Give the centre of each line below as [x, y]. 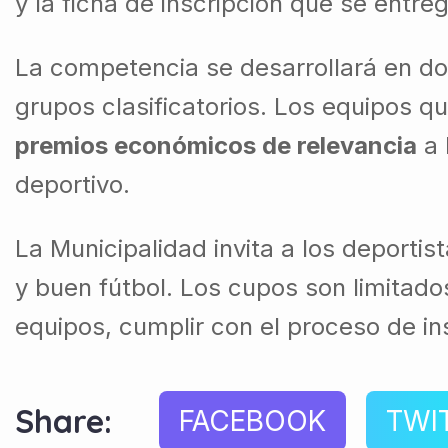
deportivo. [72, 184]
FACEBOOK [252, 421]
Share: [63, 421]
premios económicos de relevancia [216, 145]
